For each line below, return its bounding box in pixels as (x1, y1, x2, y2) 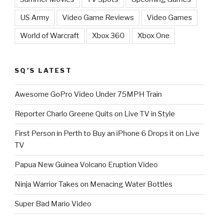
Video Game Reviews (62, 13, 134, 22)
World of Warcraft (20, 31, 79, 41)
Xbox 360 (92, 31, 125, 41)
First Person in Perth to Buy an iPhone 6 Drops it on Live (15, 129, 199, 138)
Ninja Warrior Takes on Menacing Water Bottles (15, 180, 173, 189)
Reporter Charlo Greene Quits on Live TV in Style (15, 109, 175, 119)
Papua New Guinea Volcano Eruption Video (15, 160, 158, 170)
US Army (20, 13, 49, 22)
